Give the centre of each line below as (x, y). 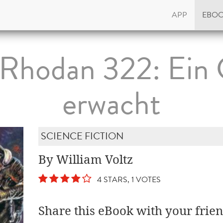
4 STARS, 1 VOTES (127, 179)
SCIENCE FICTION (82, 136)
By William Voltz (86, 160)
